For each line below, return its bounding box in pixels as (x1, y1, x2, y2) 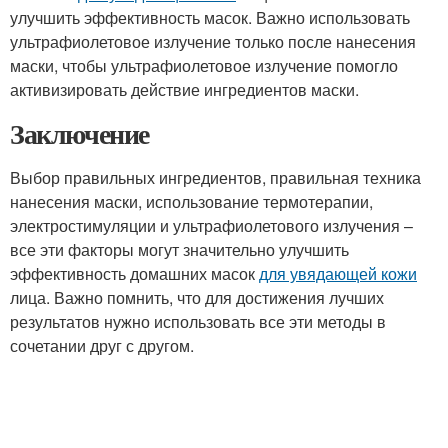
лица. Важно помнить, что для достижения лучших (10, 286, 384, 309)
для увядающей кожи (259, 262, 417, 285)
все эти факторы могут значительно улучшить (10, 238, 349, 261)
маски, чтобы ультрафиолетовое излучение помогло (10, 54, 398, 77)
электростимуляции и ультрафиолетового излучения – (10, 214, 413, 237)
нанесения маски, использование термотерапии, (10, 190, 373, 213)
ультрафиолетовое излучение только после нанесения (10, 30, 416, 53)
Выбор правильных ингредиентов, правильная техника (10, 166, 421, 189)
